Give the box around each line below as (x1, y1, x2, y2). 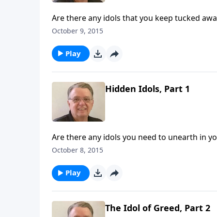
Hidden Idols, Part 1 (105, 82, 190, 94)
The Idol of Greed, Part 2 (105, 202, 210, 214)
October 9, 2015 (52, 26, 103, 35)
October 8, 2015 (52, 145, 103, 155)
